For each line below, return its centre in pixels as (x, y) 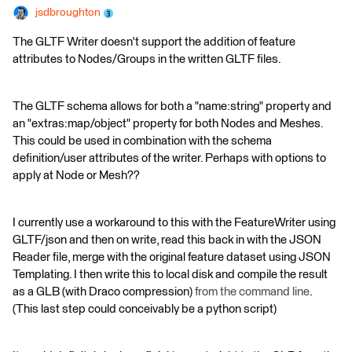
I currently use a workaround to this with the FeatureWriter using (174, 223)
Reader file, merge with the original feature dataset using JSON (172, 257)
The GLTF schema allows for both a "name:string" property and (172, 106)
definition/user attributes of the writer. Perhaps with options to (169, 158)
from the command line (252, 292)
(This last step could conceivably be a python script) (145, 309)
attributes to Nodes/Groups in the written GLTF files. (147, 59)
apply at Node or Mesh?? (76, 176)
